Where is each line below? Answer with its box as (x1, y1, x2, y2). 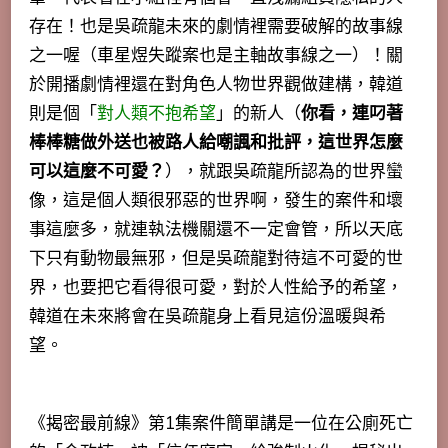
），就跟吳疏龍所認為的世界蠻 (165, 160, 403, 184)
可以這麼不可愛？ (29, 160, 165, 184)
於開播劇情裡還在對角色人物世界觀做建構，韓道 (29, 73, 403, 97)
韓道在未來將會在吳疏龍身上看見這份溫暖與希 (29, 305, 386, 329)
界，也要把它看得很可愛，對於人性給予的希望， (29, 276, 403, 300)
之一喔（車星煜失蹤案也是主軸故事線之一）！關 (29, 44, 403, 68)
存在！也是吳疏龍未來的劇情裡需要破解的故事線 (29, 15, 403, 39)
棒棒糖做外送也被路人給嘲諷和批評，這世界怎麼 (29, 131, 403, 155)
